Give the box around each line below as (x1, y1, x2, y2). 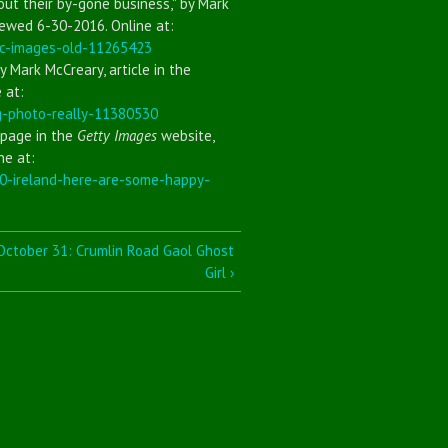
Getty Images (77, 125, 158, 145)
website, (157, 125, 215, 145)
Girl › (204, 262, 234, 282)
